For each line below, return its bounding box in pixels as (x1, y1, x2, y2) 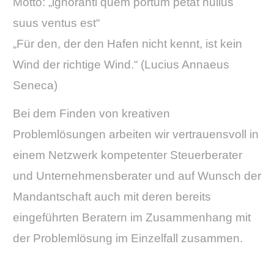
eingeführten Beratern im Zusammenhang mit (13, 211, 251, 224)
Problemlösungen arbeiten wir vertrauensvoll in (13, 128, 259, 141)
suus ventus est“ (13, 17, 100, 30)
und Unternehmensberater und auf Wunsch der (13, 169, 261, 183)
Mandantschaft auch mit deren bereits (13, 190, 211, 204)
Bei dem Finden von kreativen (13, 107, 170, 120)
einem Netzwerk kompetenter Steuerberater (13, 149, 242, 162)
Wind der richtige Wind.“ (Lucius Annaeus (13, 58, 229, 72)
